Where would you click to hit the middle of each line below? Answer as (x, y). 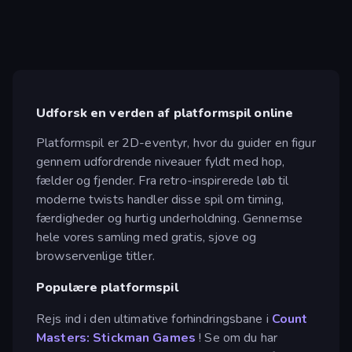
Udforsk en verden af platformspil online (165, 114)
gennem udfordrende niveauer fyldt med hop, (161, 161)
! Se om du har (237, 337)
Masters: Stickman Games (116, 337)
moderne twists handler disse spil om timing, (160, 199)
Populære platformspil (107, 287)
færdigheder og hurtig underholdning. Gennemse (169, 218)
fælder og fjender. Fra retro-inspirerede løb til (163, 180)
